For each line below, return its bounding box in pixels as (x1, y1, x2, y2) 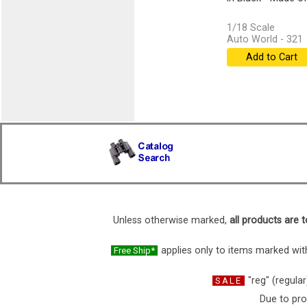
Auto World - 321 (226, 34, 303, 46)
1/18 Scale (226, 22, 275, 34)
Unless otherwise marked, (113, 214, 230, 226)
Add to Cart (245, 51, 297, 64)
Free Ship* (113, 245, 155, 256)
